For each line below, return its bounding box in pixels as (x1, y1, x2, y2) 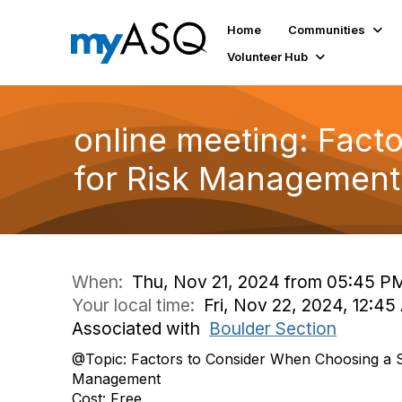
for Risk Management (74, 159, 400, 198)
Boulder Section (209, 318, 336, 339)
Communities (288, 22, 366, 37)
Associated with (72, 318, 209, 339)
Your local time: (72, 294, 204, 316)
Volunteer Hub (227, 48, 309, 64)
